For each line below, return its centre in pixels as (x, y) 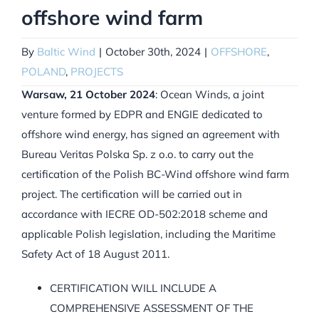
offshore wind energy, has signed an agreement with (151, 135)
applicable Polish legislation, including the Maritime (148, 234)
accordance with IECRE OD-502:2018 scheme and (145, 214)
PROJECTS (97, 72)
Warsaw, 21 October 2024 (88, 95)
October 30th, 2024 (153, 52)
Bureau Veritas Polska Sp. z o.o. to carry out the (137, 155)
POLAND (43, 72)
